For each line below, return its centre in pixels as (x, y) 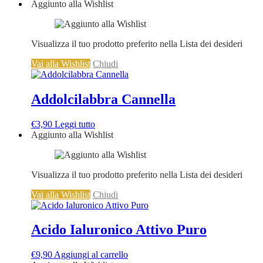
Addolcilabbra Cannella (103, 99)
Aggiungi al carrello (91, 255)
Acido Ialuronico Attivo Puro (119, 230)
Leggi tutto (75, 124)
